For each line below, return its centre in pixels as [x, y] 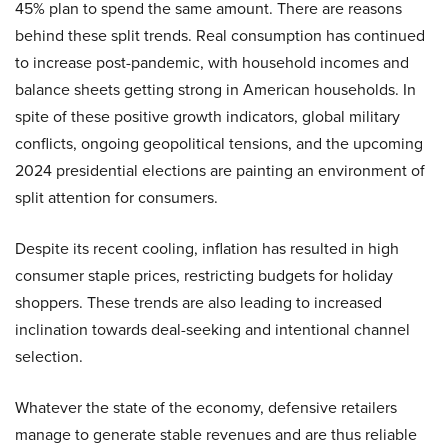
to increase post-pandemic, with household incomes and [212, 62]
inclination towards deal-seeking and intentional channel [212, 329]
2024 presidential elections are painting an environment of [220, 170]
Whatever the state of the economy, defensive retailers [206, 407]
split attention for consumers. [116, 197]
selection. [49, 356]
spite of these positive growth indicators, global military [207, 116]
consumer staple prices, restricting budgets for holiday [204, 275]
